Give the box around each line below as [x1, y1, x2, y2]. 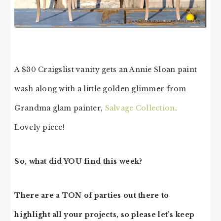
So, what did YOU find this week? [14, 157, 143, 166]
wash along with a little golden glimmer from [14, 84, 186, 93]
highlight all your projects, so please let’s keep [14, 210, 195, 219]
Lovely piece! [14, 123, 65, 132]
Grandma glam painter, [14, 104, 105, 112]
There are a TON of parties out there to [14, 191, 169, 200]
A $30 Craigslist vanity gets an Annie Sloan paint [14, 65, 197, 74]
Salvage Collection [105, 104, 175, 112]
